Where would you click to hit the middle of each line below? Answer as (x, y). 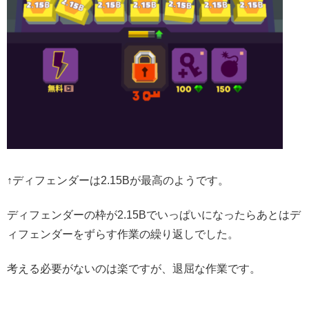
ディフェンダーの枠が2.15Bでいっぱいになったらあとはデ (154, 215)
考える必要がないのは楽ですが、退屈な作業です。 (134, 269)
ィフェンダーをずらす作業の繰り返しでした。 (123, 234)
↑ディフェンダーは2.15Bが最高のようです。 (118, 180)
